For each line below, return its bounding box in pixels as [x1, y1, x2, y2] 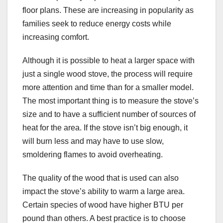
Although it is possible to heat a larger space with [22, 56, 195, 65]
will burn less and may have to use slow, [22, 137, 164, 146]
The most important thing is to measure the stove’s [22, 97, 199, 106]
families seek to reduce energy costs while [22, 19, 171, 28]
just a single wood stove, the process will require [22, 70, 193, 79]
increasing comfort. [22, 33, 89, 42]
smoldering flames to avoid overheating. [22, 150, 163, 159]
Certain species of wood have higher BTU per [22, 201, 183, 210]
